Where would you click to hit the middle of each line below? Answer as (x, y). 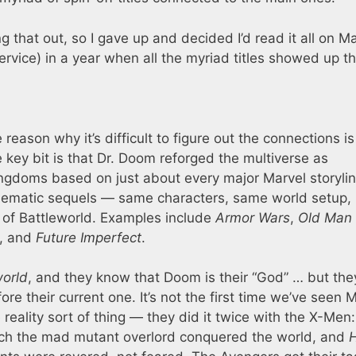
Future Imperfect (89, 237)
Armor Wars (253, 217)
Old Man (325, 217)
